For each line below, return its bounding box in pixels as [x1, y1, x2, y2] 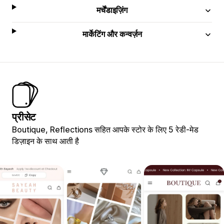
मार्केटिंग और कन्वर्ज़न [82, 28, 142, 39]
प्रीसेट [12, 110, 36, 123]
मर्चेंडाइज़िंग [96, 4, 128, 15]
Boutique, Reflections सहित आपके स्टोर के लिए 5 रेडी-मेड [12, 124, 198, 134]
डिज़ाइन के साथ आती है [12, 135, 79, 146]
